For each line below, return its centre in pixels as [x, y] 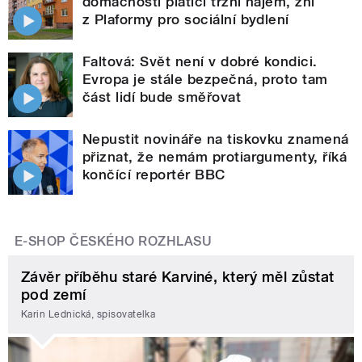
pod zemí [54, 295]
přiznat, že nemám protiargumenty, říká [215, 157]
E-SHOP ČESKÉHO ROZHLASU [114, 242]
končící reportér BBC [154, 175]
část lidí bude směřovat [162, 97]
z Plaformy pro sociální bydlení [186, 20]
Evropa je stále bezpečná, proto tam [205, 80]
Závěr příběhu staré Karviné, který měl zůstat [178, 277]
